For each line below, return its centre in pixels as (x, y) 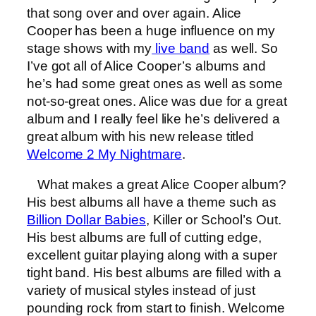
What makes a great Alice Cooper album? (157, 185)
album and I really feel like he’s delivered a (153, 119)
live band (181, 48)
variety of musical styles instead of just (141, 291)
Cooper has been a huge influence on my (151, 30)
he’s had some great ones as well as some (155, 83)
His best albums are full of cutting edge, (144, 238)
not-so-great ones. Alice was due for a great (157, 101)
